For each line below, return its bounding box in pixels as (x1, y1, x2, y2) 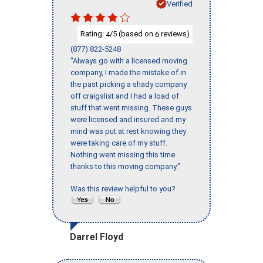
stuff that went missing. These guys (70, 103, 192, 112)
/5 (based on (110, 29, 155, 39)
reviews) (159, 29, 190, 39)
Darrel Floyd (70, 231, 123, 242)
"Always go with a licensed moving (70, 56, 187, 65)
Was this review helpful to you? (70, 184, 179, 193)
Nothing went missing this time (70, 150, 175, 159)
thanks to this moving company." (70, 161, 180, 171)
